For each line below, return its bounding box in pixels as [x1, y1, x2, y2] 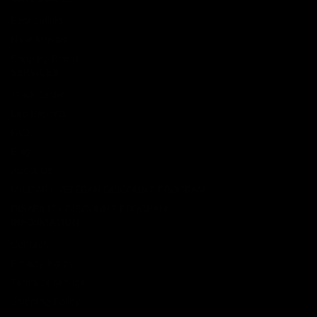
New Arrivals [11, 33, 68, 46]
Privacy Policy [11, 257, 74, 270]
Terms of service [11, 276, 86, 289]
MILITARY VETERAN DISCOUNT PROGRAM [11, 183, 206, 196]
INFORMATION [11, 216, 79, 229]
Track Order [11, 88, 66, 100]
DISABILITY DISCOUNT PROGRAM [11, 202, 168, 215]
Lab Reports [11, 107, 67, 120]
